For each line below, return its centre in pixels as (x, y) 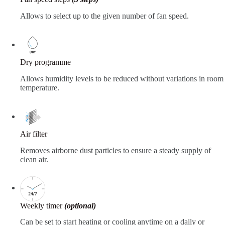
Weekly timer (42, 205)
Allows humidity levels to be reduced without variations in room (122, 78)
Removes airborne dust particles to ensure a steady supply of (116, 150)
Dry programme (45, 62)
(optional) (80, 205)
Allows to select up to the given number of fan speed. (104, 16)
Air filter (34, 134)
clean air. (34, 159)
